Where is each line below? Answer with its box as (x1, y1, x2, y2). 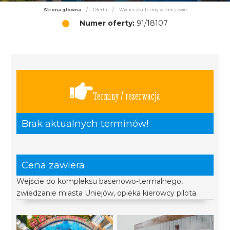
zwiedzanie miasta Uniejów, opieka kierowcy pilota (16, 188, 197, 198)
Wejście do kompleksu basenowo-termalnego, (16, 177, 183, 186)
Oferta (92, 7, 107, 12)
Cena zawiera (22, 159, 85, 171)
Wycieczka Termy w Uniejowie (119, 7, 187, 12)
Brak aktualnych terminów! (22, 118, 149, 129)
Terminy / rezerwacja (93, 89, 160, 102)
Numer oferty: (80, 18, 135, 28)
